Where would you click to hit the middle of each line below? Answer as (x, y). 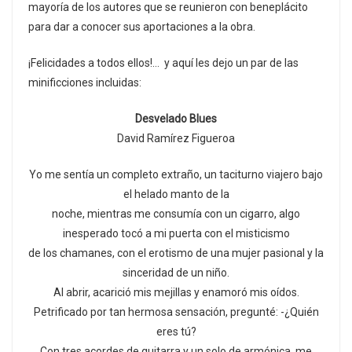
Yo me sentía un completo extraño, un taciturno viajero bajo (176, 175)
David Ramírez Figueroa (176, 139)
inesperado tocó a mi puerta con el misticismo (176, 234)
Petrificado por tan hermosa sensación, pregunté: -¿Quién (176, 312)
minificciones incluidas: (85, 83)
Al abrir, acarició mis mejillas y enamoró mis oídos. (176, 293)
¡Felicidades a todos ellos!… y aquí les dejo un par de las (163, 63)
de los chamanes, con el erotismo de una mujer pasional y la (176, 253)
